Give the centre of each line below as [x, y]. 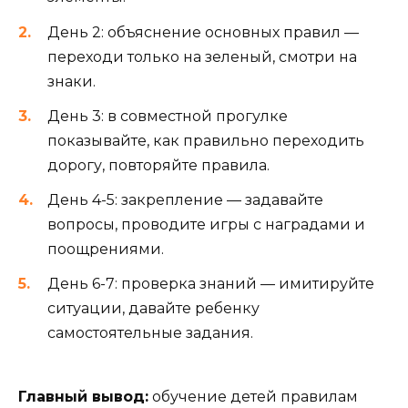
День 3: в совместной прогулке [168, 116]
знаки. [71, 81]
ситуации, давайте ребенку [153, 309]
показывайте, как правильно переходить [206, 140]
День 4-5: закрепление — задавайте [185, 200]
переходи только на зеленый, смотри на [202, 56]
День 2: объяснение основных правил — [203, 32]
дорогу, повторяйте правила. [158, 165]
